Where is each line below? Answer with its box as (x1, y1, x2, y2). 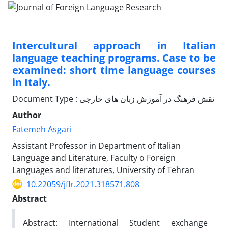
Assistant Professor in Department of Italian (12, 139, 181, 151)
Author (12, 109, 41, 121)
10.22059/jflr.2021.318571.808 (26, 178, 139, 190)
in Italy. (12, 75, 50, 89)
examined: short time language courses (12, 63, 216, 77)
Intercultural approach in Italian (12, 38, 216, 52)
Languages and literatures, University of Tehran (12, 164, 194, 176)
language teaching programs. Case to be (12, 50, 216, 65)
